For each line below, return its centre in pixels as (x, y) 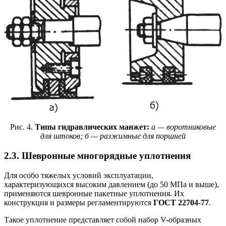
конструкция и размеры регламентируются (79, 202)
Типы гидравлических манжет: (93, 127)
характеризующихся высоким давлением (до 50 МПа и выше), (111, 184)
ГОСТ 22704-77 (181, 202)
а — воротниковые (184, 127)
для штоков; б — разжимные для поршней (113, 136)
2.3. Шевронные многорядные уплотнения (97, 156)
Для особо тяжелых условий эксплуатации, (79, 175)
